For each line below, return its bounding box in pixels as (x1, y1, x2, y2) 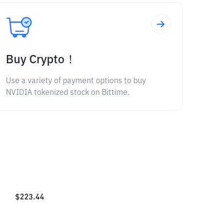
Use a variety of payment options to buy (5, 77, 146, 85)
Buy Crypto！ (5, 54, 76, 66)
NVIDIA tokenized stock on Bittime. (5, 89, 129, 97)
